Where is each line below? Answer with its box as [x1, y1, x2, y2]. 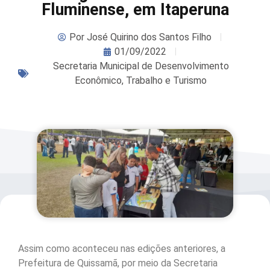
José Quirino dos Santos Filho [84, 31, 212, 43]
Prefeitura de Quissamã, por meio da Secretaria [18, 257, 218, 269]
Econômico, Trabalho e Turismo [75, 74, 207, 86]
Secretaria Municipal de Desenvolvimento [52, 60, 229, 72]
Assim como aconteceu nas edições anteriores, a [18, 242, 225, 254]
